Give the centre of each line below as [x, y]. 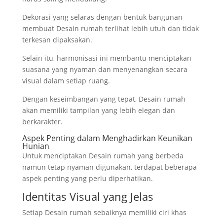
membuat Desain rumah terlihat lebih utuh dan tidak [110, 28]
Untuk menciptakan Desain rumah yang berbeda [103, 155]
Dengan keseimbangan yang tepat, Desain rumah [104, 99]
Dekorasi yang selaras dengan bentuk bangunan [102, 17]
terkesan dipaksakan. [57, 39]
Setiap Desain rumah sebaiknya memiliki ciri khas [104, 212]
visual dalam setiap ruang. [66, 80]
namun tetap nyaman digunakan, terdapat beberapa [109, 167]
